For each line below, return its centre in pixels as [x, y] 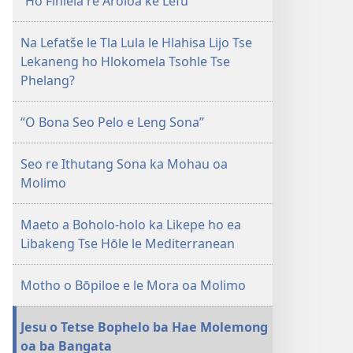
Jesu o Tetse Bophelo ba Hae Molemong [144, 327]
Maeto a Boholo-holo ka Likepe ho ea [131, 225]
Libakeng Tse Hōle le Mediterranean [128, 243]
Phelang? [48, 80]
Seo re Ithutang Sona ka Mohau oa [124, 164]
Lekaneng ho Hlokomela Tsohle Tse [125, 61]
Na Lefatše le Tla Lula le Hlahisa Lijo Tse [136, 43]
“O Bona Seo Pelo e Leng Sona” [112, 122]
